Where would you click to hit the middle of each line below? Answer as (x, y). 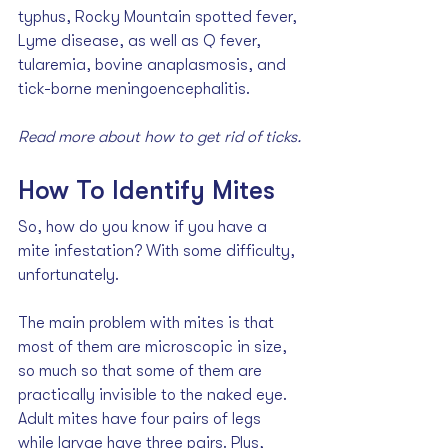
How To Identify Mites (146, 191)
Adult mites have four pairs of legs (141, 419)
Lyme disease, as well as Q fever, (141, 41)
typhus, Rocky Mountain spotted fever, (159, 17)
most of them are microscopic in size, (154, 347)
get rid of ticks (247, 137)
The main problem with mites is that (148, 323)
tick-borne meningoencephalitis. (134, 89)
